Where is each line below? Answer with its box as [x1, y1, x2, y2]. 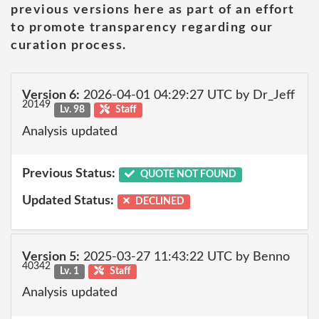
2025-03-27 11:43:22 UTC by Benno [80, 250, 290, 263]
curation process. [11, 38, 127, 52]
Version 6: [22, 89, 80, 102]
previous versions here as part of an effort [11, 3, 295, 16]
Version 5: [22, 250, 80, 263]
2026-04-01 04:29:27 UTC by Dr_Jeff [80, 89, 295, 102]
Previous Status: [22, 167, 115, 180]
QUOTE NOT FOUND [137, 169, 236, 179]
